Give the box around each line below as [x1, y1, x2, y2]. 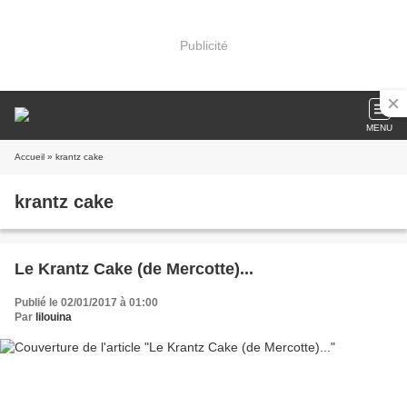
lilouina [35, 311, 72, 323]
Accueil [15, 152, 45, 162]
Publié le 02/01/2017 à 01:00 [15, 296, 158, 309]
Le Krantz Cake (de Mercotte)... [15, 260, 253, 278]
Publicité [179, 37, 228, 53]
